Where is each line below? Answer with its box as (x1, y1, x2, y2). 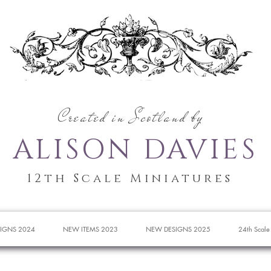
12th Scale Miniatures (27, 170, 233, 186)
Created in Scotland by (57, 105, 204, 129)
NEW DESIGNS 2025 (146, 224, 211, 233)
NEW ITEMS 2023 (63, 224, 118, 233)
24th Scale (238, 224, 270, 233)
